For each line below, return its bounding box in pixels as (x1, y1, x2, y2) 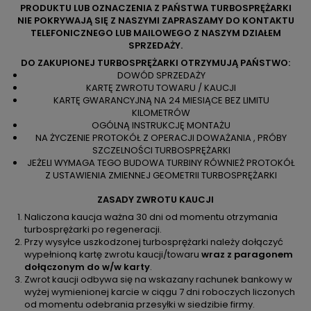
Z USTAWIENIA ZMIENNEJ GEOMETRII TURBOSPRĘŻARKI (45, 169, 277, 182)
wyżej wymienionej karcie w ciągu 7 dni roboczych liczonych (24, 285, 295, 299)
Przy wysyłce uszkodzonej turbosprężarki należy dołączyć (24, 235, 283, 249)
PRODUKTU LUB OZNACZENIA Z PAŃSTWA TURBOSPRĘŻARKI (19, 1, 292, 15)
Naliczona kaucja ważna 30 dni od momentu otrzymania (24, 210, 278, 224)
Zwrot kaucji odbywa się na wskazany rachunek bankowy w (24, 273, 292, 286)
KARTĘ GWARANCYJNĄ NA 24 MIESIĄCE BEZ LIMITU (53, 94, 269, 107)
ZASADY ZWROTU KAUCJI (97, 193, 214, 206)
